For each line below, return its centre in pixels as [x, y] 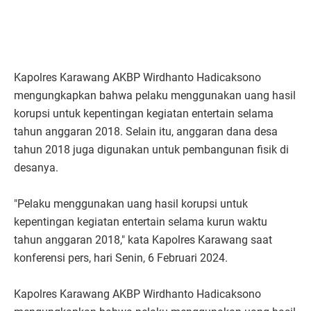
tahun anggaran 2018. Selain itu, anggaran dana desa [146, 131]
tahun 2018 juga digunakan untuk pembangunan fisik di [151, 149]
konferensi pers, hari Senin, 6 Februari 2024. [121, 258]
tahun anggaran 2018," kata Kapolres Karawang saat [143, 239]
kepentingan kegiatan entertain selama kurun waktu [141, 221]
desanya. [36, 167]
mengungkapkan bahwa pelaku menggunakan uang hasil [155, 95]
